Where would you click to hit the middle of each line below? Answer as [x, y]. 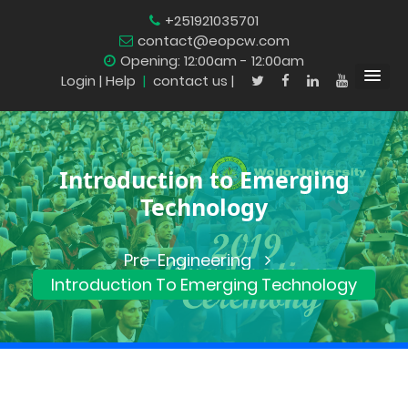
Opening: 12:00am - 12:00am [212, 61]
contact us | [195, 81]
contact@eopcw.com [213, 41]
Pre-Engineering [188, 260]
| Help [117, 81]
